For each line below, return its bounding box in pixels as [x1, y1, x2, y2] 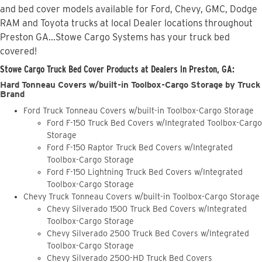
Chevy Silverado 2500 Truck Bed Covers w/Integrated [47, 229, 249, 239]
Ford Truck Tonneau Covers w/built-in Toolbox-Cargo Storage [23, 106, 254, 116]
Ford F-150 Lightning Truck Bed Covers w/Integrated [47, 167, 243, 177]
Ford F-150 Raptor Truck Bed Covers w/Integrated [47, 143, 233, 153]
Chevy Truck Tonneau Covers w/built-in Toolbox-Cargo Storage [23, 192, 260, 202]
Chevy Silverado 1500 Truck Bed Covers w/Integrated [47, 204, 247, 214]
